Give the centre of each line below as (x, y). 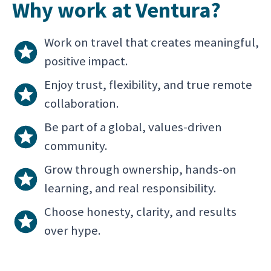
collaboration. (82, 103)
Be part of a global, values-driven (133, 127)
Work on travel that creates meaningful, (152, 42)
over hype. (73, 230)
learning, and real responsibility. (130, 188)
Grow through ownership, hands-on (140, 169)
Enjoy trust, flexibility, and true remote (148, 85)
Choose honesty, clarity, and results (140, 212)
